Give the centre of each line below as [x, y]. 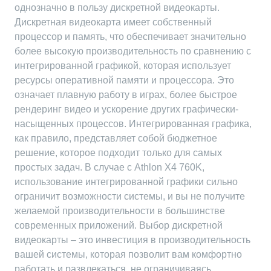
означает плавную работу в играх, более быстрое [126, 95]
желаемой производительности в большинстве [120, 211]
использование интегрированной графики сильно [126, 182]
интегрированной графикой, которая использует [123, 66]
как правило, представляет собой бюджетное [116, 138]
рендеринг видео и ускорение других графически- [126, 109]
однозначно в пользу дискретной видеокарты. [117, 8]
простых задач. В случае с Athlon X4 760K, [109, 167]
